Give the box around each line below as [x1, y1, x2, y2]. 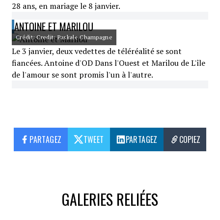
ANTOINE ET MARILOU [14, 19, 93, 34]
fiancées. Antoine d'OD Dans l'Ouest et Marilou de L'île [12, 57, 205, 68]
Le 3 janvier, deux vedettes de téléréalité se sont [12, 46, 182, 56]
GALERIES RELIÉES [61, 188, 158, 210]
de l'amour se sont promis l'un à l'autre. [12, 69, 153, 80]
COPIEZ [179, 134, 200, 145]
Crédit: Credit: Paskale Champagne [16, 33, 112, 41]
